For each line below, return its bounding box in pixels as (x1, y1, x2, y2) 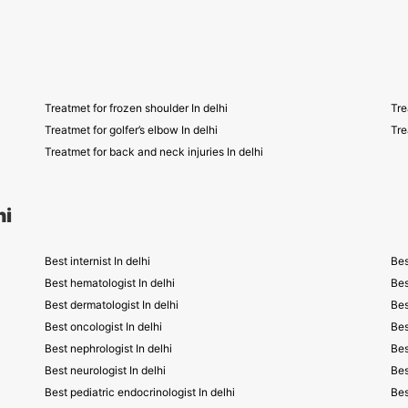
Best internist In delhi (45, 254, 150, 268)
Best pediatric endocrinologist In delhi (45, 385, 235, 399)
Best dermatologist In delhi (45, 298, 178, 311)
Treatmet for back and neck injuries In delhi (45, 145, 263, 158)
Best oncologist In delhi (45, 320, 162, 333)
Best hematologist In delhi (45, 276, 175, 290)
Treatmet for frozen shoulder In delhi (45, 101, 228, 115)
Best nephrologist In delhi (45, 342, 172, 355)
